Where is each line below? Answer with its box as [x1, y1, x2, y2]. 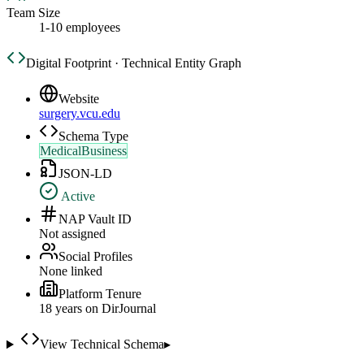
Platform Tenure [58, 287, 141, 301]
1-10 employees [39, 20, 120, 35]
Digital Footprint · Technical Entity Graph [26, 56, 241, 71]
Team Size [6, 6, 60, 20]
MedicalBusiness [40, 144, 127, 158]
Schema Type [58, 129, 128, 144]
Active [58, 189, 95, 204]
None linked [39, 264, 102, 279]
